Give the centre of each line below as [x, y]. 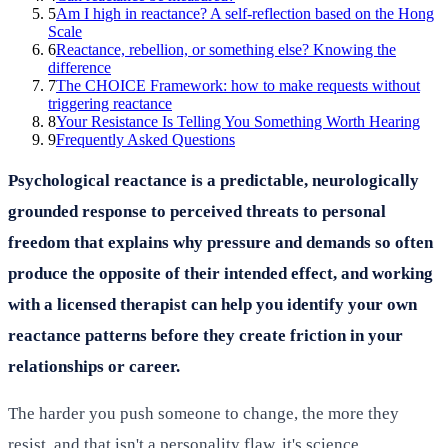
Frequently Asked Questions [145, 139]
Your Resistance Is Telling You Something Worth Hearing [238, 121]
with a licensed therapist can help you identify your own [212, 304]
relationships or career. [94, 366]
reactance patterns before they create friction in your [205, 335]
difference [79, 67]
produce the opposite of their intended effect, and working [220, 273]
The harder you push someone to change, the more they [203, 413]
